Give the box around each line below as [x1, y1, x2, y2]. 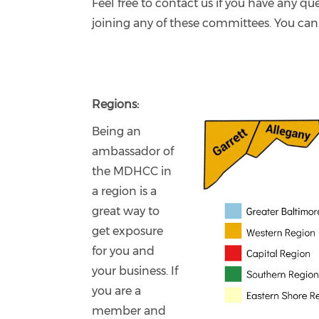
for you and [92, 244, 155, 258]
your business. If [92, 264, 179, 278]
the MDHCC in [92, 164, 172, 178]
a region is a [92, 184, 157, 198]
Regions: [92, 98, 140, 111]
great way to [92, 204, 160, 218]
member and [92, 304, 167, 318]
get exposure [92, 224, 164, 238]
